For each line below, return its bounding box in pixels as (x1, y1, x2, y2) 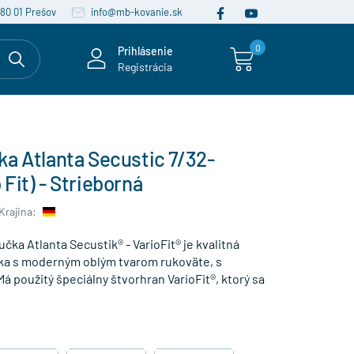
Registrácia (118, 60, 172, 73)
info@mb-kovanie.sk (88, 6, 183, 18)
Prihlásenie (118, 44, 173, 58)
